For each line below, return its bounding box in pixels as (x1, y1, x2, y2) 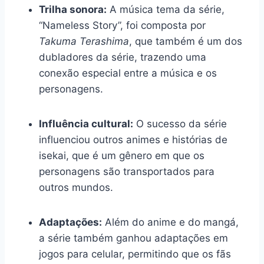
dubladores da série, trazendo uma (39, 51, 206, 63)
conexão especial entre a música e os (39, 67, 217, 79)
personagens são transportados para (39, 165, 214, 177)
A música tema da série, (107, 3, 225, 15)
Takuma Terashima (39, 35, 129, 47)
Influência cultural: (39, 117, 133, 130)
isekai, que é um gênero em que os (39, 149, 204, 161)
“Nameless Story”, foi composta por (39, 19, 206, 31)
